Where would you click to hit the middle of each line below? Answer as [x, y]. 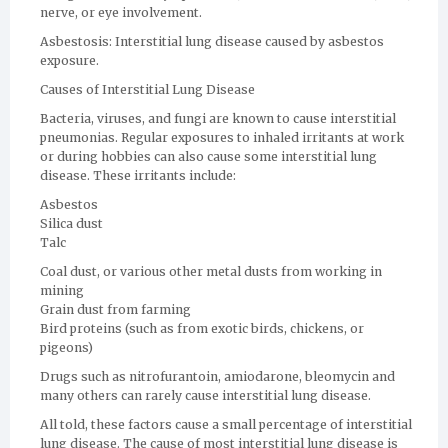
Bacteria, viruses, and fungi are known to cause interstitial [218, 118]
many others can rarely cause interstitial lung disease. [205, 395]
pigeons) [66, 347]
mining [62, 290]
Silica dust [71, 223]
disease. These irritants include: [138, 175]
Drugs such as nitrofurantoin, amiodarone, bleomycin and [217, 376]
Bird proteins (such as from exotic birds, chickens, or [202, 328]
